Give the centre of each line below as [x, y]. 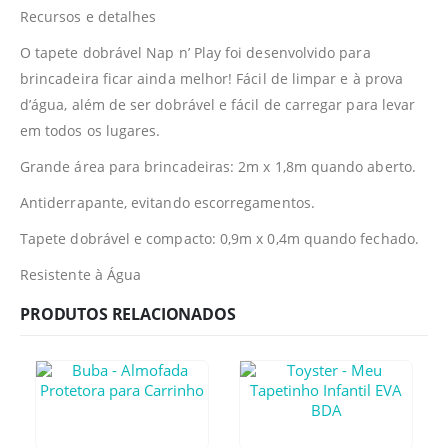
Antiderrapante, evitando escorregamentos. [167, 202]
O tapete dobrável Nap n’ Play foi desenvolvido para [195, 52]
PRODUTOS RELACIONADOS [128, 313]
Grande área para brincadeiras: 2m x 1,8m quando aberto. [218, 166]
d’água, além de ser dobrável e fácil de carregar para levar [218, 104]
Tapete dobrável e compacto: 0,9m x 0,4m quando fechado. [219, 238]
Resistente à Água [81, 274]
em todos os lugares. [90, 130]
